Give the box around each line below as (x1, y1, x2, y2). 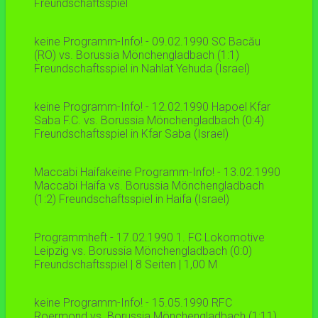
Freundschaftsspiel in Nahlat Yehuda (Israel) (34, 62, 250, 76)
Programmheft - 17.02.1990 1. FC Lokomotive (34, 231, 265, 245)
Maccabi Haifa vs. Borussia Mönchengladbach (34, 179, 264, 193)
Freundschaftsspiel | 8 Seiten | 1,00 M (34, 258, 217, 272)
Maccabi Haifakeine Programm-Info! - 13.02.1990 (34, 165, 280, 180)
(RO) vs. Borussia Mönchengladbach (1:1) (34, 48, 239, 62)
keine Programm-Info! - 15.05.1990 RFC (34, 296, 232, 310)
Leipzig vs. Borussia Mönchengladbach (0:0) (34, 244, 252, 258)
